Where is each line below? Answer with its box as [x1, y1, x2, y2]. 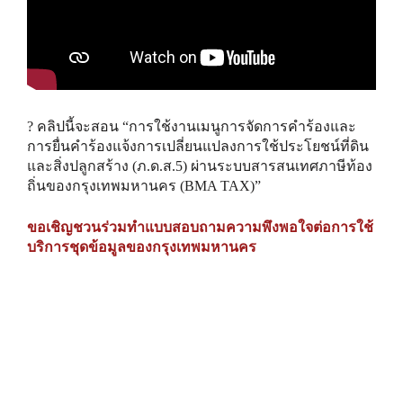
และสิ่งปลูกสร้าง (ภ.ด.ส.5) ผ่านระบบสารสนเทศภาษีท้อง [27, 157, 372, 174]
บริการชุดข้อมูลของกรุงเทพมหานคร [27, 238, 256, 255]
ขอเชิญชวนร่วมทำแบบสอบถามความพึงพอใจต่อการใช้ [27, 219, 373, 235]
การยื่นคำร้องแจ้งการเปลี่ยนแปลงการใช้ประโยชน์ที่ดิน [27, 138, 369, 154]
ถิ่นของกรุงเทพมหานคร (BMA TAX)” [27, 177, 261, 193]
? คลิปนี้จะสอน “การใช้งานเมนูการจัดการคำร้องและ [27, 118, 356, 134]
